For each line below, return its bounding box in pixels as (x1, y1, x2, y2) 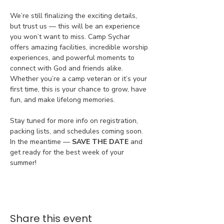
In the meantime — (10, 137, 72, 146)
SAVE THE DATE (72, 137, 128, 146)
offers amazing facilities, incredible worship (10, 42, 150, 52)
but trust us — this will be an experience (10, 21, 142, 31)
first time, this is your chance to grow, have (10, 84, 148, 94)
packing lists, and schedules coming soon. (10, 126, 145, 136)
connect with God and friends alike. (10, 63, 125, 73)
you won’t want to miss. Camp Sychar (10, 32, 132, 41)
